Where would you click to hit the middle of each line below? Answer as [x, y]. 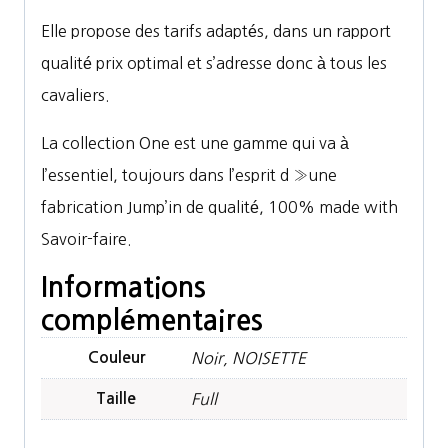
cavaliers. [75, 95]
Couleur [116, 358]
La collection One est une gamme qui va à [195, 143]
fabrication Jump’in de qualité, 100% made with [219, 207]
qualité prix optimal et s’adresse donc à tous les [214, 63]
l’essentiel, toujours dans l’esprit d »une [189, 175]
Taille [116, 399]
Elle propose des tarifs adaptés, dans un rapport [216, 31]
